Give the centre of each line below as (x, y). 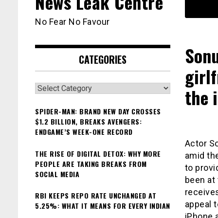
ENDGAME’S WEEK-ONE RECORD (84, 132)
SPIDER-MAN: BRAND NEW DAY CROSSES (98, 111)
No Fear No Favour (73, 22)
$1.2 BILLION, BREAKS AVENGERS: (88, 122)
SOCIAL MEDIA (57, 174)
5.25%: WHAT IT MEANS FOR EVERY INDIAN (103, 206)
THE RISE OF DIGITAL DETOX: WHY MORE (98, 153)
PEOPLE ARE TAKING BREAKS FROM (91, 163)
